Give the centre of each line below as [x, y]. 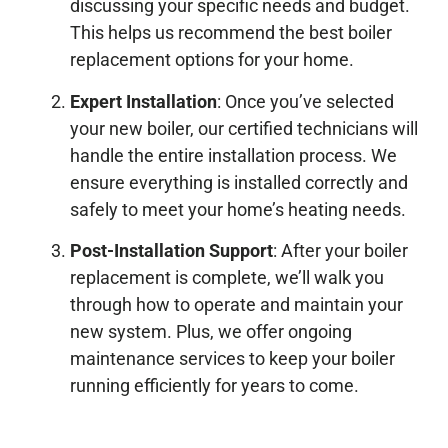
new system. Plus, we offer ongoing [211, 331]
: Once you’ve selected [305, 101]
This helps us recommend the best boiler [231, 33]
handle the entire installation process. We [233, 155]
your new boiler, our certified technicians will [244, 128]
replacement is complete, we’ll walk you [227, 277]
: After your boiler [340, 250]
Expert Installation [143, 101]
